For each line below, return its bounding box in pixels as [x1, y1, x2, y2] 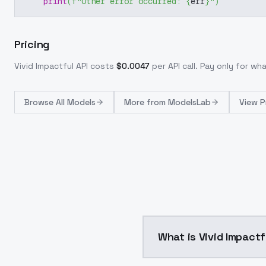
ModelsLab [168, 97, 211, 107]
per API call [152, 61, 195, 71]
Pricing [14, 37, 49, 51]
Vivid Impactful [14, 61, 74, 71]
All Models [56, 97, 96, 107]
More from [124, 97, 168, 107]
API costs [74, 61, 114, 71]
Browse [24, 97, 56, 107]
